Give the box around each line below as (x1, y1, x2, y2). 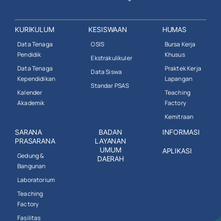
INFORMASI (162, 127, 200, 136)
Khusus (164, 50, 185, 59)
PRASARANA (15, 136, 55, 145)
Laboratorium (17, 175, 55, 184)
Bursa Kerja (164, 39, 196, 48)
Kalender (17, 88, 42, 97)
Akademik (17, 98, 45, 107)
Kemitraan (164, 112, 194, 121)
